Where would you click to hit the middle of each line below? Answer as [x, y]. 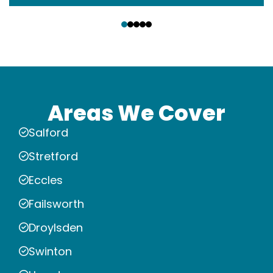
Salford [48, 132]
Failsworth [56, 204]
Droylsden [56, 227]
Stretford [53, 156]
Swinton [50, 251]
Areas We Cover [136, 113]
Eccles [46, 180]
